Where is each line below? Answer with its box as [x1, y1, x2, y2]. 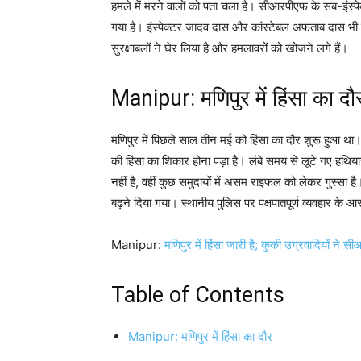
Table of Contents [111, 282, 284, 308]
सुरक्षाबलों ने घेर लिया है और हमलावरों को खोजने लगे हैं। [111, 40, 348, 56]
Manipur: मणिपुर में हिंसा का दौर [128, 329, 272, 344]
